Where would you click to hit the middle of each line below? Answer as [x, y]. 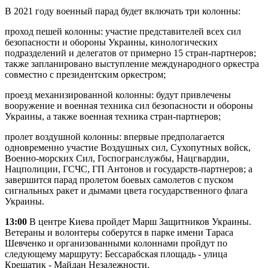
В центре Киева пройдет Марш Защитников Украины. [139, 222]
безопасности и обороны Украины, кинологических [111, 42]
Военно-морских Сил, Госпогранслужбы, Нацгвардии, [117, 159]
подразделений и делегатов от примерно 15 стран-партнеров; [130, 53]
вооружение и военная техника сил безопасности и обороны [129, 106]
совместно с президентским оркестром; [85, 75]
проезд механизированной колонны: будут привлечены [118, 95]
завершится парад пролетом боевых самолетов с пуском [119, 180]
